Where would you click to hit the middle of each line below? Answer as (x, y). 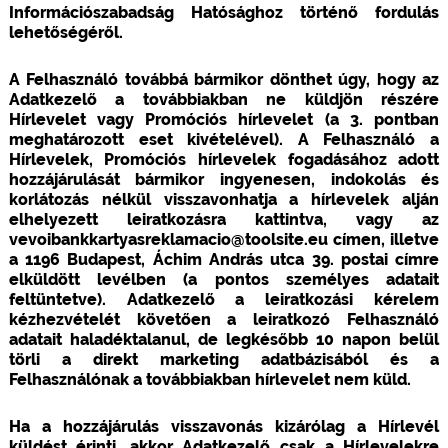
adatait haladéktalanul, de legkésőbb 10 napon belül (224, 339)
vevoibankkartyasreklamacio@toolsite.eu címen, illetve (224, 239)
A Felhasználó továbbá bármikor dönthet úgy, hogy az (224, 79)
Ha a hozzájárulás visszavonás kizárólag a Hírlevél (224, 426)
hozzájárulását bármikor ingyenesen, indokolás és (224, 179)
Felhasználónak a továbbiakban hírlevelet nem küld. (209, 379)
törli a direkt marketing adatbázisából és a (224, 359)
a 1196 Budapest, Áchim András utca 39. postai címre (224, 259)
